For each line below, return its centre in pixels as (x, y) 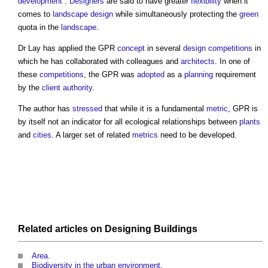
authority (77, 88)
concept (131, 48)
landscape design (83, 14)
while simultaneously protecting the (176, 14)
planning (199, 75)
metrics (145, 135)
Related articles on (61, 229)
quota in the (39, 28)
